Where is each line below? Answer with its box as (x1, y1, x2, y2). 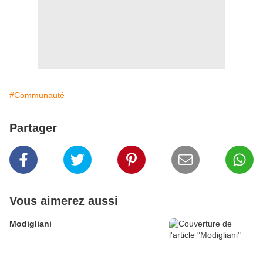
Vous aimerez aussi (9, 194, 118, 208)
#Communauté (9, 90, 65, 100)
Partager (9, 122, 57, 135)
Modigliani (9, 219, 52, 229)
